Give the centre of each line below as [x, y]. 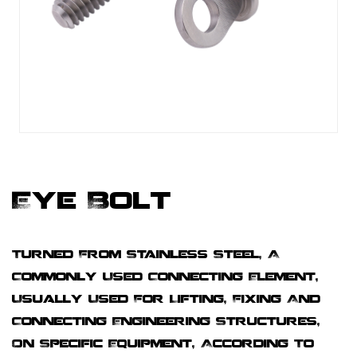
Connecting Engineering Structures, [166, 322]
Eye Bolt [92, 203]
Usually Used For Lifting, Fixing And [166, 300]
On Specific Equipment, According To [163, 345]
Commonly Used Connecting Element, [165, 278]
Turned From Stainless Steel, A [146, 255]
